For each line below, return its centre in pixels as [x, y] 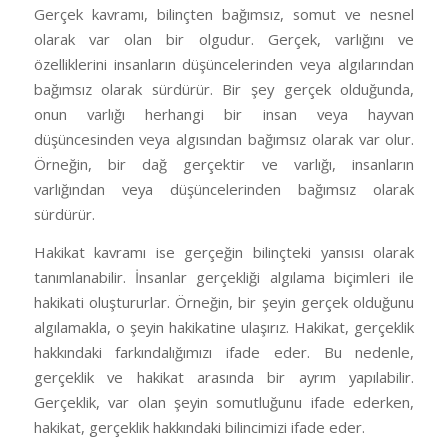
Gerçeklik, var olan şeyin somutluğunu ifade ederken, [224, 401]
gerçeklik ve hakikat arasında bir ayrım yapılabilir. [224, 376]
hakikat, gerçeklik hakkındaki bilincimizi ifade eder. [199, 426]
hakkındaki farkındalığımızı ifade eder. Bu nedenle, [224, 351]
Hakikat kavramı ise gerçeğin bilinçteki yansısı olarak [224, 251]
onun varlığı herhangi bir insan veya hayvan [224, 114]
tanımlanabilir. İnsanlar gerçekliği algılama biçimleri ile [224, 276]
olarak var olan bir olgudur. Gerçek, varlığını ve [224, 39]
